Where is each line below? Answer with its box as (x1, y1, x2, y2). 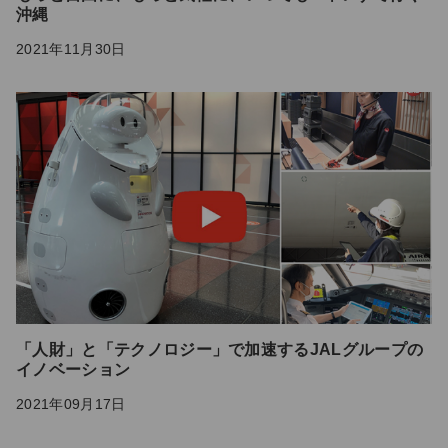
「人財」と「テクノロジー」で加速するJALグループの (16, 341, 424, 359)
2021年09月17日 (16, 396, 126, 413)
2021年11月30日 (16, 40, 126, 57)
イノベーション (16, 361, 131, 379)
